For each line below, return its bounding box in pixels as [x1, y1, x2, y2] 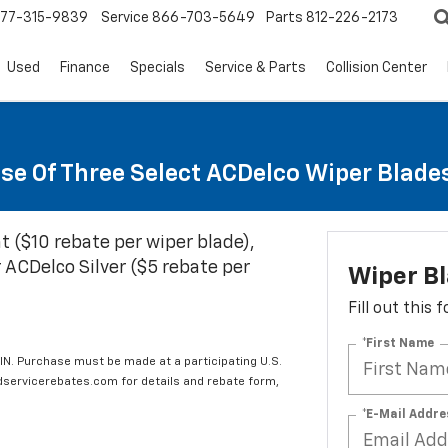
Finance [60, 61, 110, 76]
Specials [130, 61, 185, 76]
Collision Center [326, 61, 427, 76]
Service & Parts [205, 61, 306, 76]
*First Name [361, 337, 434, 350]
